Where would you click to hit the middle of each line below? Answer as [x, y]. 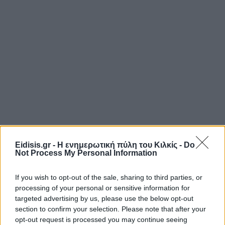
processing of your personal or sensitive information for [102, 188]
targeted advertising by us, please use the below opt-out [104, 198]
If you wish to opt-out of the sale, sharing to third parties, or [109, 177]
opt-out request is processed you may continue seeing [101, 219]
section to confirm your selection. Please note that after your [110, 209]
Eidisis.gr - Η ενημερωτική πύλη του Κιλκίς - [99, 145]
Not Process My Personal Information [86, 153]
